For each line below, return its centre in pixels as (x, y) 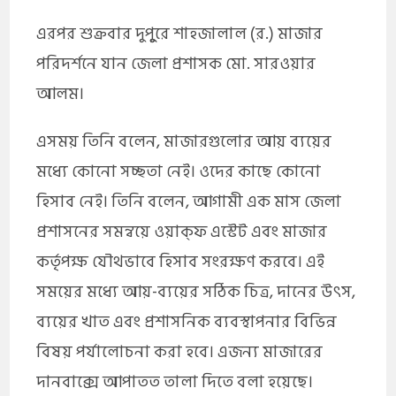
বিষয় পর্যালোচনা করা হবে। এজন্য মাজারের (180, 352)
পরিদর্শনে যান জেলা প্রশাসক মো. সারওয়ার (176, 64)
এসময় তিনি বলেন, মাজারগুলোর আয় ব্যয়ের (184, 141)
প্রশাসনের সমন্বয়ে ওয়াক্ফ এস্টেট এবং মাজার (182, 232)
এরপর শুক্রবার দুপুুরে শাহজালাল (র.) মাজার (180, 34)
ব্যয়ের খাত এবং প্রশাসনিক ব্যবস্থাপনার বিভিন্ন (187, 322)
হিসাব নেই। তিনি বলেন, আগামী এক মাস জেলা (189, 202)
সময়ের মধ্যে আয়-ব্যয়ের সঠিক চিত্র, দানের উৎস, (196, 292)
